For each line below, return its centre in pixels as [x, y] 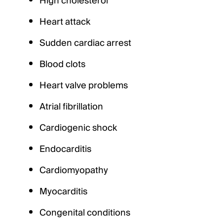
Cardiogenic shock [78, 128]
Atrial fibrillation [71, 107]
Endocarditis [65, 149]
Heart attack [65, 22]
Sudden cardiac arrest [85, 43]
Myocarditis [63, 192]
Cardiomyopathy [74, 170]
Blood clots [62, 64]
